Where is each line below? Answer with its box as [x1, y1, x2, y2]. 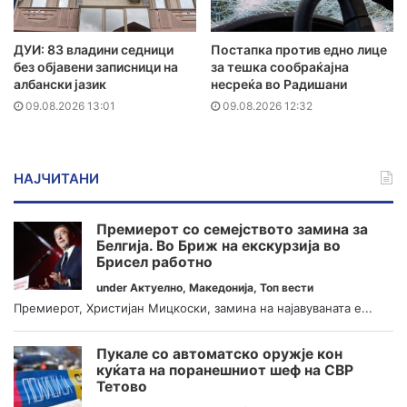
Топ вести [260, 280, 313, 294]
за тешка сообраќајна [211, 59, 349, 75]
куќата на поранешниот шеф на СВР [96, 361, 353, 379]
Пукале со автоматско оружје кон [96, 344, 342, 362]
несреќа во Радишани [211, 76, 347, 93]
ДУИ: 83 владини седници [14, 42, 174, 58]
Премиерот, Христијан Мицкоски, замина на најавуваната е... [14, 300, 372, 315]
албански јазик [14, 76, 106, 93]
